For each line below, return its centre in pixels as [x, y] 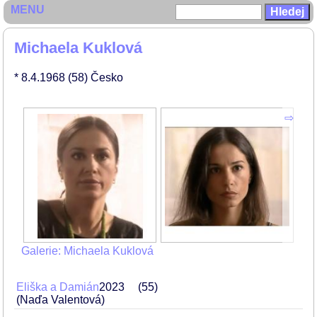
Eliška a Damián [58, 287]
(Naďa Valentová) [60, 300]
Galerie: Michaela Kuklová [87, 251]
